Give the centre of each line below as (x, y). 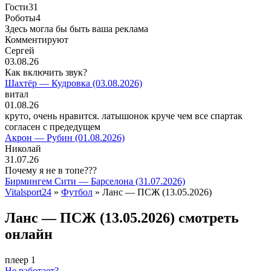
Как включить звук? (46, 72)
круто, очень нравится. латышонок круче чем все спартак (124, 116)
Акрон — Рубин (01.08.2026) (65, 138)
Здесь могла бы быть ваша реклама (77, 29)
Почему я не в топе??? (51, 170)
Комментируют (37, 40)
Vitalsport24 (28, 192)
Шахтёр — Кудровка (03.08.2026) (73, 83)
